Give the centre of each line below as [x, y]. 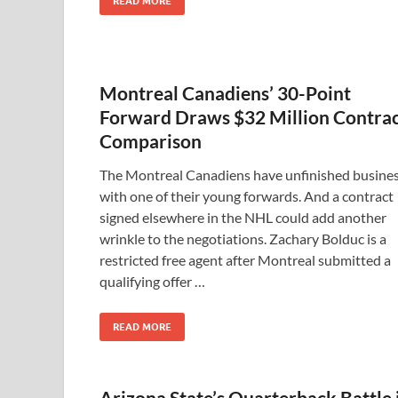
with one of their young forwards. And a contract [247, 196]
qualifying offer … [152, 281]
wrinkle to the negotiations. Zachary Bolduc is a [243, 239]
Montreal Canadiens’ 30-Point [225, 93]
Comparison [151, 141]
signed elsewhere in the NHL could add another [243, 217]
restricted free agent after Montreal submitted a [245, 260]
